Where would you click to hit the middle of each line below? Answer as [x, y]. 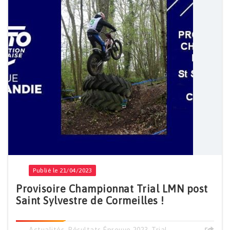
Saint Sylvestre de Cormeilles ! [90, 201]
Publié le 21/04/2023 [62, 171]
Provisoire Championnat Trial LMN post [112, 189]
